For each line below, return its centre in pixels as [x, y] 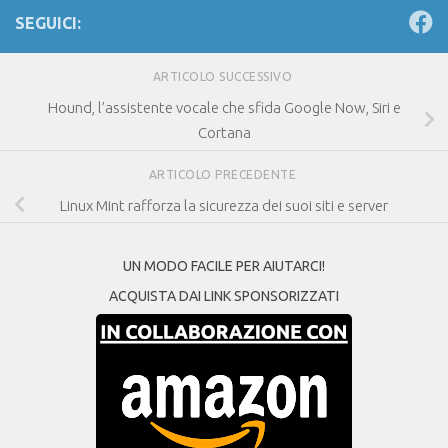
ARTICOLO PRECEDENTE [224, 174]
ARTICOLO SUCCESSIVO [224, 77]
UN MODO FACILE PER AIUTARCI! [224, 265]
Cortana [224, 132]
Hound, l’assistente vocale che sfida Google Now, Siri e [224, 107]
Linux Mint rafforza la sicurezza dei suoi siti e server [224, 205]
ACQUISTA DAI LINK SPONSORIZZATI [224, 295]
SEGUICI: [48, 23]
